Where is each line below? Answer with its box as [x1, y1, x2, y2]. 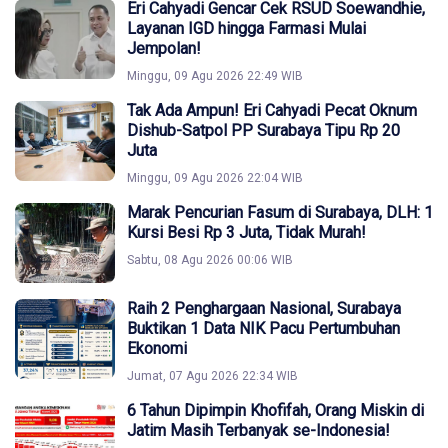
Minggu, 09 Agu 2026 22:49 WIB [127, 69, 303, 84]
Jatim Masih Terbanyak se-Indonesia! [127, 421, 390, 441]
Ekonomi [127, 339, 187, 359]
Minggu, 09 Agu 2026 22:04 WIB [127, 171, 303, 186]
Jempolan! [127, 39, 201, 59]
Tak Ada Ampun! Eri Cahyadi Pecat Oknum [127, 101, 417, 121]
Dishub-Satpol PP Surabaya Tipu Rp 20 [127, 121, 400, 141]
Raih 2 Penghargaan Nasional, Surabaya [127, 299, 401, 319]
